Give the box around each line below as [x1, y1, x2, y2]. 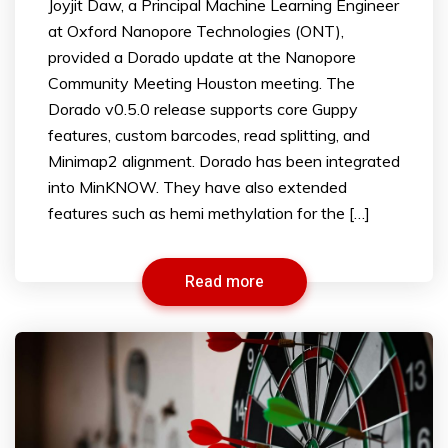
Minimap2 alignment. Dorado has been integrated [48, 150, 400, 171]
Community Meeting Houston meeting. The [48, 72, 355, 93]
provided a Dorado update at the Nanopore [48, 46, 356, 67]
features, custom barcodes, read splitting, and [48, 124, 370, 145]
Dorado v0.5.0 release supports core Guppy [48, 98, 358, 119]
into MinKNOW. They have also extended [48, 176, 347, 197]
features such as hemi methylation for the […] [48, 202, 370, 223]
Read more [184, 269, 264, 294]
